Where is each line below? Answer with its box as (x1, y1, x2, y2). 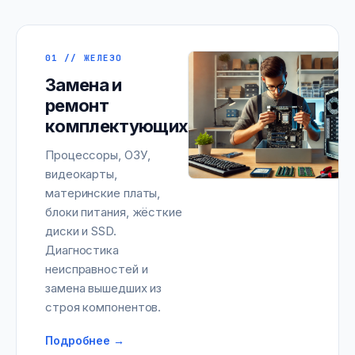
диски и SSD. (45, 223, 116, 239)
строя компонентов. (45, 300, 162, 315)
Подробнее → (45, 334, 124, 347)
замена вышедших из (45, 281, 162, 296)
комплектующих (45, 116, 189, 136)
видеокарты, (45, 166, 117, 181)
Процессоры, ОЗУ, (45, 147, 151, 162)
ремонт (45, 95, 109, 116)
